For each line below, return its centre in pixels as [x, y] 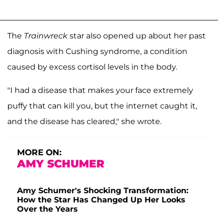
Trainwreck [46, 36]
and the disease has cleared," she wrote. [84, 121]
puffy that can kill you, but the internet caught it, [102, 106]
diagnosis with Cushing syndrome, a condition [97, 51]
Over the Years [47, 209]
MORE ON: [39, 152]
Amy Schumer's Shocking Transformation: [103, 190]
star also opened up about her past [137, 36]
